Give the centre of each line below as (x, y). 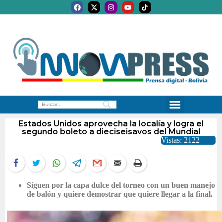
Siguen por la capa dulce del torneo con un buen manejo (121, 185)
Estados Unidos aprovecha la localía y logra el (111, 124)
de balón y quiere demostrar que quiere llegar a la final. (120, 194)
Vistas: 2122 (180, 140)
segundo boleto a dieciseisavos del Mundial (111, 132)
